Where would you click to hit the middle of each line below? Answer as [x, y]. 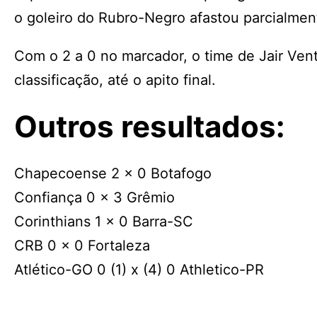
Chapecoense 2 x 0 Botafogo [113, 173]
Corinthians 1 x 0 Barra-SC [104, 221]
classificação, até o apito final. [115, 80]
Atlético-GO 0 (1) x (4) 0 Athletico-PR [139, 270]
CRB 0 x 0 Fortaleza [82, 246]
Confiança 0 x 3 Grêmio [94, 197]
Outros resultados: [150, 126]
